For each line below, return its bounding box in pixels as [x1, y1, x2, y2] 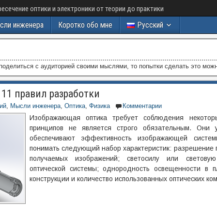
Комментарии [123, 102, 162, 109]
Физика [89, 102, 110, 109]
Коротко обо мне [58, 20, 112, 30]
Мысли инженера [10, 102, 61, 109]
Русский [137, 20, 163, 30]
